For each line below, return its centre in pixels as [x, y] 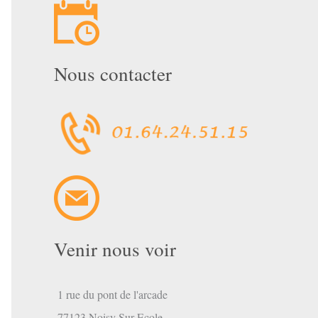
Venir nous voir [115, 249]
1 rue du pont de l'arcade [113, 294]
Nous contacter [113, 74]
